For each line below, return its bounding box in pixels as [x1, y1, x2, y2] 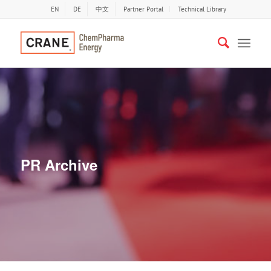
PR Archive [21, 154, 97, 175]
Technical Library [177, 5, 226, 13]
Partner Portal [123, 5, 163, 13]
